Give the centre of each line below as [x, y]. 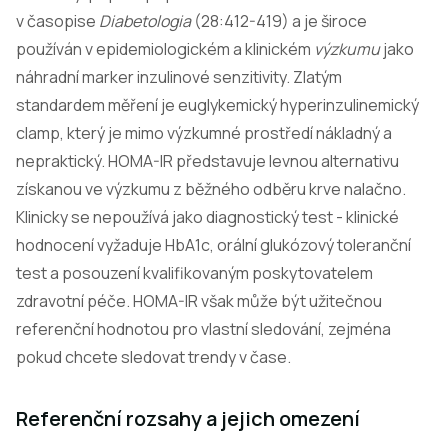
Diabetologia [145, 21]
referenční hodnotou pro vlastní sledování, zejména [203, 329]
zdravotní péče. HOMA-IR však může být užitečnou [199, 301]
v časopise [57, 21]
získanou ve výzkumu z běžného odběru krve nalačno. [211, 189]
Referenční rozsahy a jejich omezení [188, 418]
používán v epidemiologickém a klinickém [165, 49]
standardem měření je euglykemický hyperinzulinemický [217, 105]
